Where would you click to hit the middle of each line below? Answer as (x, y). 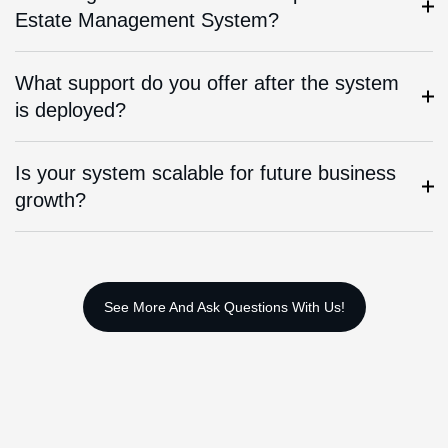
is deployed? (70, 109)
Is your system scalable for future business (205, 172)
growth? (50, 199)
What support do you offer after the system (207, 82)
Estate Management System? (147, 19)
